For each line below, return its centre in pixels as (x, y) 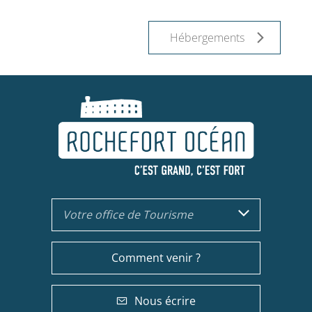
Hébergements (207, 37)
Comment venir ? (156, 257)
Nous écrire (165, 301)
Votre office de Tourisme (128, 214)
